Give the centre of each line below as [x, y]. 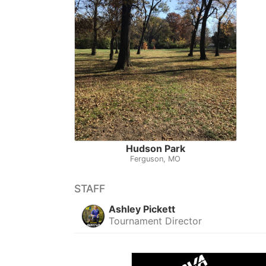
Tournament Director [156, 221]
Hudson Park [155, 148]
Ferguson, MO [156, 159]
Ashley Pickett [142, 209]
